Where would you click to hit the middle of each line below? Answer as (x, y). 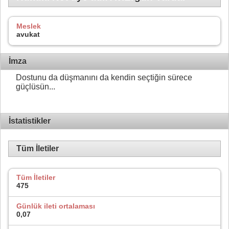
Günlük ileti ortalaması (56, 206)
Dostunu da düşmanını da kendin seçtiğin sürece (104, 78)
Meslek (29, 26)
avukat (28, 35)
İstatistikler (30, 121)
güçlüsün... (36, 87)
